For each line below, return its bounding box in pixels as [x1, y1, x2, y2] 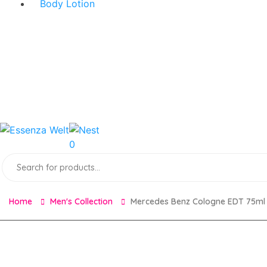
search [2, 162, 32, 174]
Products [2, 152, 42, 164]
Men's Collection [50, 196, 113, 207]
